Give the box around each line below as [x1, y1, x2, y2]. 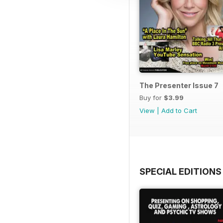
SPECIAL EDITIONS [139, 166, 222, 177]
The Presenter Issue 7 [139, 81, 219, 90]
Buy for [139, 93, 164, 102]
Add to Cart [161, 106, 197, 114]
